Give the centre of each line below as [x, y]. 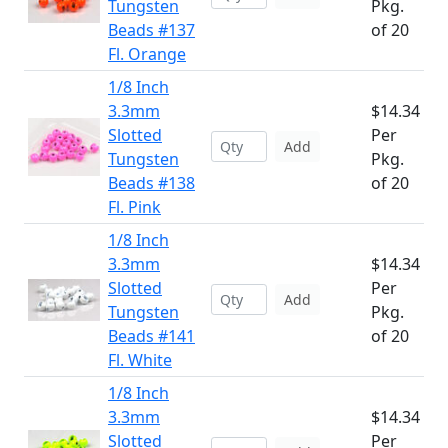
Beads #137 [151, 30]
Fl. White [140, 360]
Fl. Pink [134, 207]
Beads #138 [151, 183]
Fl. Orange [147, 54]
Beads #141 [151, 336]
